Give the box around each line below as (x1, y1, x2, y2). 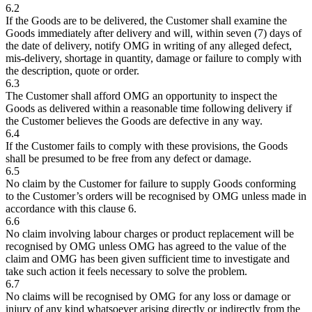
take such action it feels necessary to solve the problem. (6, 265, 247, 277)
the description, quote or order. (6, 64, 139, 77)
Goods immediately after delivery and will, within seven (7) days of (6, 26, 302, 39)
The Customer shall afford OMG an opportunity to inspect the (6, 89, 277, 102)
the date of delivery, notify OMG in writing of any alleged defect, (6, 39, 292, 52)
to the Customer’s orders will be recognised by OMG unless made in (6, 189, 306, 202)
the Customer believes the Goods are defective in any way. (6, 114, 263, 127)
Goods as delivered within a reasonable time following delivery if (6, 102, 292, 114)
